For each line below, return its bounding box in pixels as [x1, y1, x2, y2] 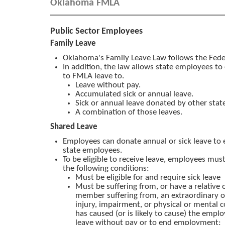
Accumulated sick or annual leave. [75, 89, 193, 98]
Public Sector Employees [50, 26, 143, 36]
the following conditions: [63, 164, 149, 173]
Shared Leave [50, 122, 97, 131]
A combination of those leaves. [75, 107, 182, 117]
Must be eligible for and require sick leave [75, 173, 220, 182]
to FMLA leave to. [63, 71, 124, 80]
